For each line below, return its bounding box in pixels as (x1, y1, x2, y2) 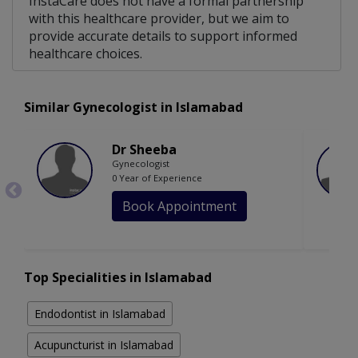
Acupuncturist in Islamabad (34, 337, 173, 353)
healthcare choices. (29, 45, 142, 63)
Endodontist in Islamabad (34, 306, 165, 322)
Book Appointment (122, 197, 237, 216)
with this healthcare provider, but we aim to (29, 10, 289, 28)
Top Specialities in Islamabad (24, 268, 212, 287)
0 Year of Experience (112, 172, 202, 185)
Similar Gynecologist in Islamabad (24, 98, 243, 117)
